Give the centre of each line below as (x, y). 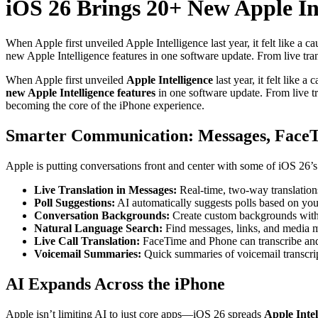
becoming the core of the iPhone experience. (105, 105)
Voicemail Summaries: (88, 253)
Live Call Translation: (87, 241)
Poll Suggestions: (75, 202)
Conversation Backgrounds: (102, 215)
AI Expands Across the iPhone (115, 284)
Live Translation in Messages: (105, 190)
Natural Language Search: (98, 228)
